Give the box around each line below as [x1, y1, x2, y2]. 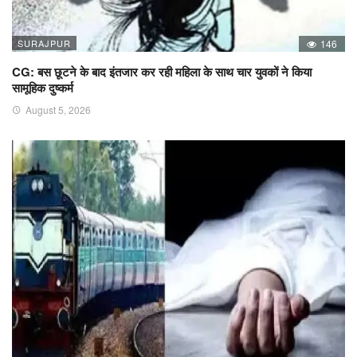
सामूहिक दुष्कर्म [12, 78, 73, 96]
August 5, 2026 [25, 102, 91, 116]
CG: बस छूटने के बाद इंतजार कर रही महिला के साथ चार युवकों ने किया [12, 62, 312, 80]
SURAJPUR [18, 36, 71, 49]
